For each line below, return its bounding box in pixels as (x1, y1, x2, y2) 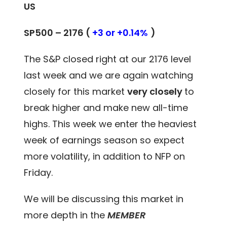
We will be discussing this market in (24, 192, 184, 205)
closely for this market (24, 85, 128, 98)
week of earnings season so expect (24, 133, 185, 146)
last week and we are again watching (24, 68, 194, 82)
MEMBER (107, 208, 146, 221)
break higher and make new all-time (24, 101, 188, 114)
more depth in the (24, 208, 108, 221)
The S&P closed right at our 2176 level (24, 52, 192, 65)
